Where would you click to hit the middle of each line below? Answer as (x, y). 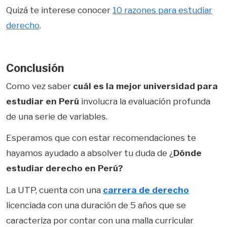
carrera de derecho (146, 190)
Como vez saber (40, 86)
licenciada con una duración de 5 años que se (96, 205)
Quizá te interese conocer (59, 10)
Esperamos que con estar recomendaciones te (101, 138)
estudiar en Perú (43, 101)
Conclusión (35, 68)
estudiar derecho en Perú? (65, 168)
